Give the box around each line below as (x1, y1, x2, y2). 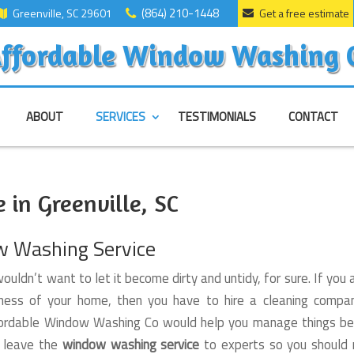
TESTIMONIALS (177, 107, 256, 126)
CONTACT (288, 107, 338, 126)
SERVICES (95, 107, 145, 126)
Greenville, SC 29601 (12, 5, 112, 21)
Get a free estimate (258, 5, 349, 21)
